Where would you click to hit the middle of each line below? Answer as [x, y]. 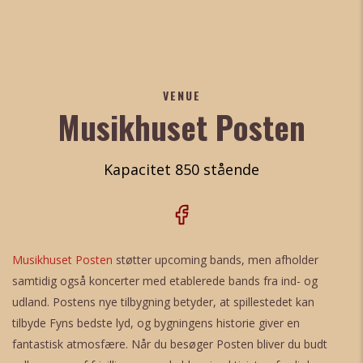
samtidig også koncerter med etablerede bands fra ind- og [165, 281]
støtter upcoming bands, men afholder [216, 260]
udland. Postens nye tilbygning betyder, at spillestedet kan [163, 302]
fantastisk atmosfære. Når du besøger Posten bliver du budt [170, 344]
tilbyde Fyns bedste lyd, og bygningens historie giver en [156, 323]
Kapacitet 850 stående [181, 169]
